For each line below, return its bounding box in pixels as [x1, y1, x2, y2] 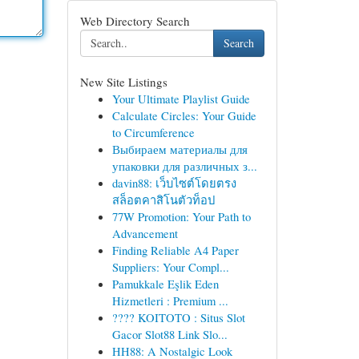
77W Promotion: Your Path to [111, 208, 251, 224]
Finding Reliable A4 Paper [111, 242, 239, 258]
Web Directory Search [79, 13, 190, 29]
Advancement [111, 225, 178, 241]
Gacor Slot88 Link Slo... [111, 326, 228, 342]
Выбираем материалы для [111, 141, 248, 157]
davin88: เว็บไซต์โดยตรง [111, 175, 236, 191]
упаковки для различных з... [111, 158, 257, 174]
